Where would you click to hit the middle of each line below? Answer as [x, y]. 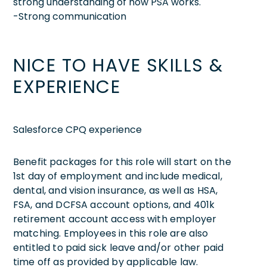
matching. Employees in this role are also [111, 233]
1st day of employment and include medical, [118, 176]
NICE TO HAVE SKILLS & [118, 65]
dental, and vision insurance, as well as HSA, [116, 190]
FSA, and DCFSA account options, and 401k [114, 204]
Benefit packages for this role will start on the [122, 162]
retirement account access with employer [115, 219]
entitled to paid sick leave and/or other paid [119, 247]
